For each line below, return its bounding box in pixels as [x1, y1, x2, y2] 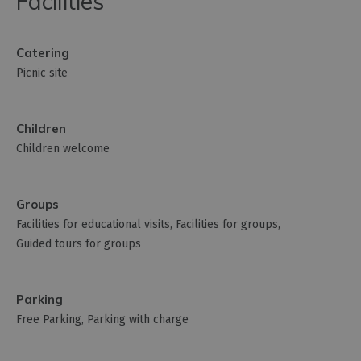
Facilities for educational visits [16, 217, 170, 231]
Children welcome [16, 141, 110, 156]
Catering [16, 44, 69, 60]
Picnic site [16, 65, 68, 80]
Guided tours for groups [16, 236, 141, 251]
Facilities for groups [176, 217, 278, 231]
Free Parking [16, 312, 81, 326]
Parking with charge [87, 312, 189, 326]
